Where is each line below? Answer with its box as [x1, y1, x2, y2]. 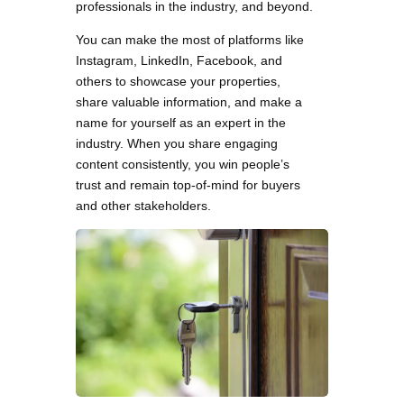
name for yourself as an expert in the [76, 115, 286, 130]
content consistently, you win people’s [76, 156, 289, 171]
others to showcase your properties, [76, 73, 280, 88]
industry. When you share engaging [76, 135, 278, 151]
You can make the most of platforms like [76, 32, 304, 47]
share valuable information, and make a [76, 94, 302, 109]
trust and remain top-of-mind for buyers [76, 177, 300, 192]
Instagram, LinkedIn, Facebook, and [76, 52, 282, 68]
